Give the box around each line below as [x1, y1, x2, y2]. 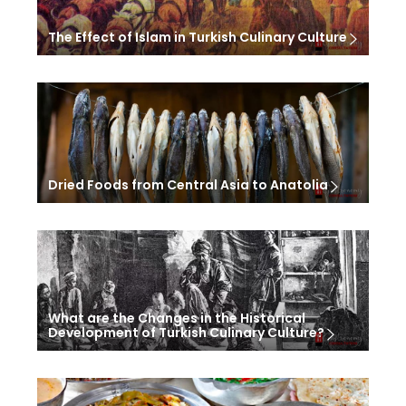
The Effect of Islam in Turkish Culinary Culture [47, 28, 350, 47]
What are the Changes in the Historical [47, 308, 305, 327]
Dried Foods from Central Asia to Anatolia [47, 176, 331, 195]
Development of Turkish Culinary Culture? [47, 324, 327, 343]
